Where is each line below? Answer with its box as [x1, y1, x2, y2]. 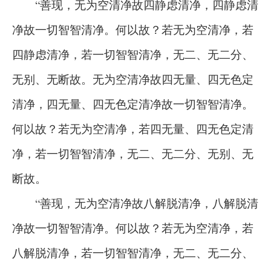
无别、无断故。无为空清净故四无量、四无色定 [12, 71, 253, 87]
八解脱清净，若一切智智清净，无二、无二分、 [12, 245, 253, 260]
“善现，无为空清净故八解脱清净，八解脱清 [12, 195, 258, 211]
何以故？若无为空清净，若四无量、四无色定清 [12, 121, 253, 136]
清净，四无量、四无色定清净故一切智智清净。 [12, 96, 253, 111]
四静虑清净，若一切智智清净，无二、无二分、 [12, 47, 253, 62]
